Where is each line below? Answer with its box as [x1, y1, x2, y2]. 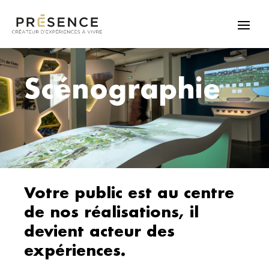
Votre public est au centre [24, 183, 234, 202]
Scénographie [24, 70, 220, 105]
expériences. [24, 240, 125, 260]
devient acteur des [24, 221, 175, 241]
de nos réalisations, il [24, 202, 199, 222]
